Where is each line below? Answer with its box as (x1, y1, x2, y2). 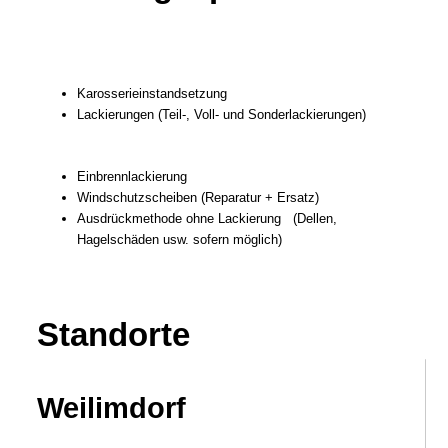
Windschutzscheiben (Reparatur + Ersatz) (77, 190, 320, 205)
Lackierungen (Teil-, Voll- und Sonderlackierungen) (77, 107, 367, 122)
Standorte (37, 316, 191, 353)
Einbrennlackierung (77, 169, 188, 184)
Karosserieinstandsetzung (77, 86, 228, 101)
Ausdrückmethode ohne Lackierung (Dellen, (77, 211, 338, 226)
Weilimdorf (37, 392, 187, 424)
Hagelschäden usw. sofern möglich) (77, 232, 283, 247)
